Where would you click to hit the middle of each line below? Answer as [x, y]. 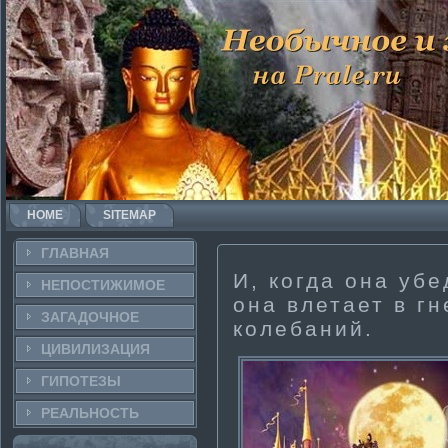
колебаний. [303, 329]
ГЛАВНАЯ [75, 253]
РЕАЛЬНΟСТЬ [90, 413]
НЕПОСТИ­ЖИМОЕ [103, 285]
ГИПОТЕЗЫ [81, 381]
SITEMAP [129, 215]
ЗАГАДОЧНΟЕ [90, 317]
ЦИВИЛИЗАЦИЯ [95, 349]
